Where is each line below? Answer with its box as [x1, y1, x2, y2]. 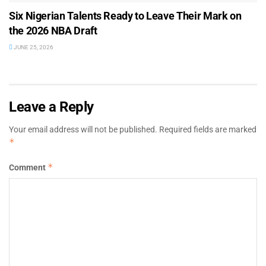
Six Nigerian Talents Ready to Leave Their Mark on [9, 9, 242, 22]
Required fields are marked [159, 124, 256, 134]
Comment [9, 162, 47, 172]
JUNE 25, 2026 [12, 43, 53, 50]
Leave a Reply [9, 98, 94, 115]
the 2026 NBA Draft [9, 24, 97, 37]
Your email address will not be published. [9, 124, 157, 134]
